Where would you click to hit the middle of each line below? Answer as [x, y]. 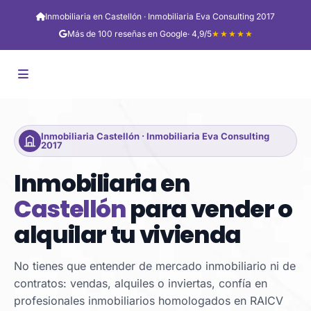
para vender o [209, 209]
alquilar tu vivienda [127, 235]
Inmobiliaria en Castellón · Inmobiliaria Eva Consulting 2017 [160, 16]
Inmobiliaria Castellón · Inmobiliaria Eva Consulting [155, 136]
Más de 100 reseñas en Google [127, 33]
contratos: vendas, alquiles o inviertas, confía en [141, 283]
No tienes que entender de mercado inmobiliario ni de [155, 266]
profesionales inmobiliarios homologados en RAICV [149, 301]
